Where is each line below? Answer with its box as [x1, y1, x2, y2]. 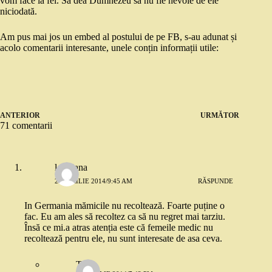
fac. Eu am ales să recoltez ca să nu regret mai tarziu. [24, 211, 225, 222]
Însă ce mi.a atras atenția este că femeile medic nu [24, 222, 213, 233]
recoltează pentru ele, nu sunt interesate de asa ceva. [24, 233, 222, 243]
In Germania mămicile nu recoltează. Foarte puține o [24, 200, 225, 211]
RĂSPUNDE [198, 177, 234, 185]
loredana [55, 162, 87, 172]
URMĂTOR [200, 111, 240, 120]
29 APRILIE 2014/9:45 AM [55, 177, 132, 185]
